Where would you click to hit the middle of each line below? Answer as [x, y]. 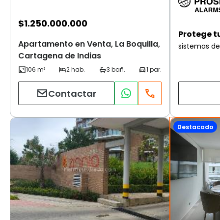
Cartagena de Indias [60, 56]
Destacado [195, 127]
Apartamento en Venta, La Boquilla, [89, 44]
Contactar [72, 93]
